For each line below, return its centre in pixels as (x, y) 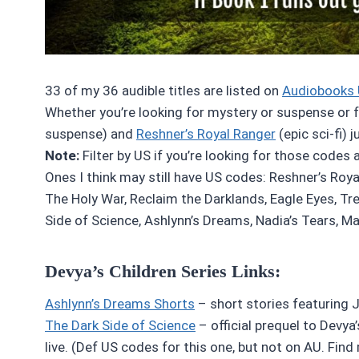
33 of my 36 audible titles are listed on (163, 90)
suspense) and (91, 133)
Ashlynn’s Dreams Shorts (120, 303)
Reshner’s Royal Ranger (206, 133)
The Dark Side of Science (120, 325)
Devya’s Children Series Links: (163, 271)
